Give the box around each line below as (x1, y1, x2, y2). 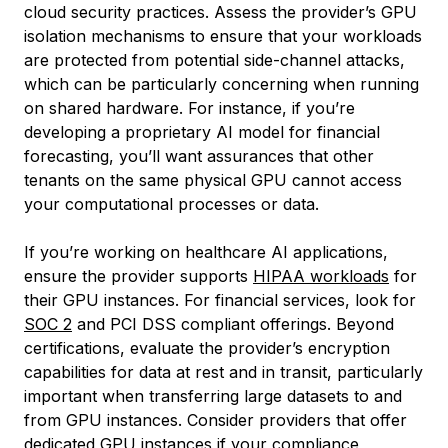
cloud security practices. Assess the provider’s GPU (24, 2, 417, 22)
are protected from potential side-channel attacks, (24, 50, 405, 70)
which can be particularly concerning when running (24, 74, 419, 94)
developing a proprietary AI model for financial (24, 122, 380, 142)
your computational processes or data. (24, 194, 319, 214)
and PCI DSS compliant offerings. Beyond (72, 314, 394, 334)
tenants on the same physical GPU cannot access (24, 170, 402, 190)
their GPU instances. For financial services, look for (24, 290, 416, 310)
